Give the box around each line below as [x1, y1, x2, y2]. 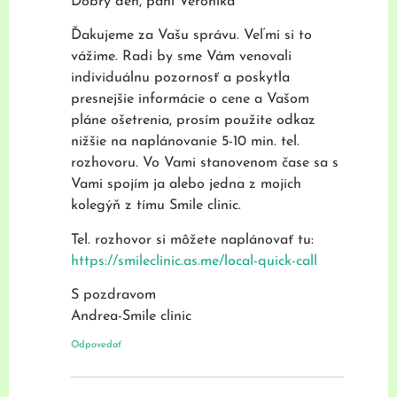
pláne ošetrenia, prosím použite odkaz [71, 113, 315, 128]
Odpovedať [71, 339, 121, 350]
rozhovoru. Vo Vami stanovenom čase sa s [71, 156, 339, 171]
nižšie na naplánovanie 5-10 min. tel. [71, 135, 300, 150]
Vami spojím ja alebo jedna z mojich [71, 177, 301, 192]
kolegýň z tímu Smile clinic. [71, 198, 241, 214]
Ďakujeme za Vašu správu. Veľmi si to [71, 28, 312, 43]
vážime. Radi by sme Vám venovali [71, 50, 292, 65]
